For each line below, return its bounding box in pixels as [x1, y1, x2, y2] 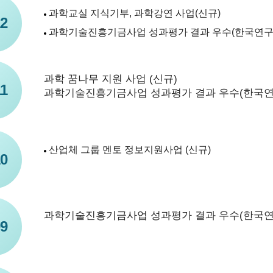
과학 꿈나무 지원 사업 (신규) [44, 73, 177, 85]
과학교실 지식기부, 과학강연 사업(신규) [49, 8, 221, 18]
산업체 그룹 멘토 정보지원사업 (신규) [49, 144, 211, 155]
